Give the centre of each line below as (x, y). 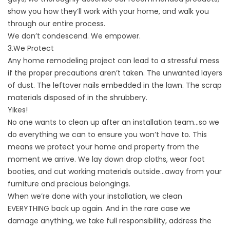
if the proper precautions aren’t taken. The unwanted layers (115, 73)
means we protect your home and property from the (103, 147)
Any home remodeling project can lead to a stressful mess (113, 60)
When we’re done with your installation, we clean (95, 196)
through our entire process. (56, 23)
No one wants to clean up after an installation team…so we (113, 122)
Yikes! (18, 110)
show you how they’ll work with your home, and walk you (108, 11)
